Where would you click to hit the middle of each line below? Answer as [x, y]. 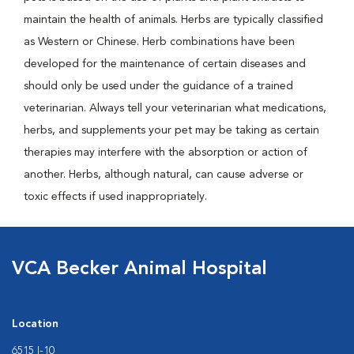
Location [35, 324]
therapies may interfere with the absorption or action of [166, 153]
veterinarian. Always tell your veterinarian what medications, [175, 108]
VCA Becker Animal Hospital [139, 269]
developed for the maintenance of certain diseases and [165, 64]
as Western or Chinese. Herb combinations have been [159, 42]
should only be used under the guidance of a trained [158, 86]
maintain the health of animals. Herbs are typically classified [173, 20]
